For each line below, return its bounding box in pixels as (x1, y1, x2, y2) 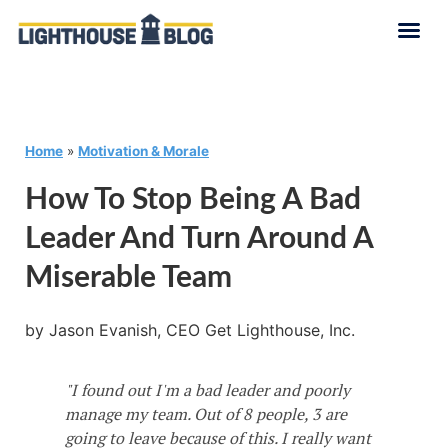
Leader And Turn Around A (25, 224, 373, 254)
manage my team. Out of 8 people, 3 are (65, 403, 347, 425)
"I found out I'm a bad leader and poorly (65, 379, 350, 401)
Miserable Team (25, 263, 232, 293)
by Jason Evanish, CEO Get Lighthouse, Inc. (25, 320, 355, 340)
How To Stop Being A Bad (25, 185, 361, 215)
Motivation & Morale (78, 143, 209, 159)
